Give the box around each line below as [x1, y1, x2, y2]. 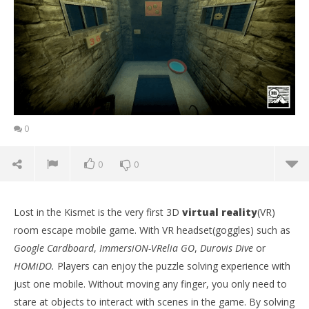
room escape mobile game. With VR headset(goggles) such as [14, 223, 290, 237]
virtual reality [182, 206, 257, 219]
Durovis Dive [200, 241, 253, 255]
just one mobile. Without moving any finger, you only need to [14, 277, 287, 291]
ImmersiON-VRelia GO [99, 241, 195, 255]
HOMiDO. [14, 259, 54, 273]
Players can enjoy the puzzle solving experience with [54, 259, 290, 273]
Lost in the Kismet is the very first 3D [14, 206, 182, 219]
